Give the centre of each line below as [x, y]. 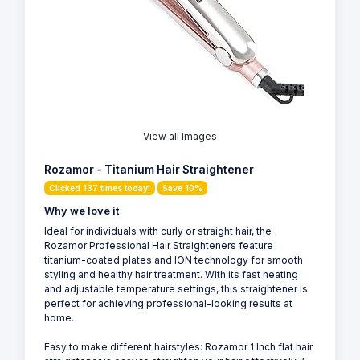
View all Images [180, 137]
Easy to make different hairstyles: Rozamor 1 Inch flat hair [178, 347]
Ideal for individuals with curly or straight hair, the [158, 231]
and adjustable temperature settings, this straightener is [176, 289]
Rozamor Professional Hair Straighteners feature [159, 246]
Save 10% [182, 188]
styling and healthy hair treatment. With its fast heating [171, 275]
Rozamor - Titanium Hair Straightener [149, 170]
